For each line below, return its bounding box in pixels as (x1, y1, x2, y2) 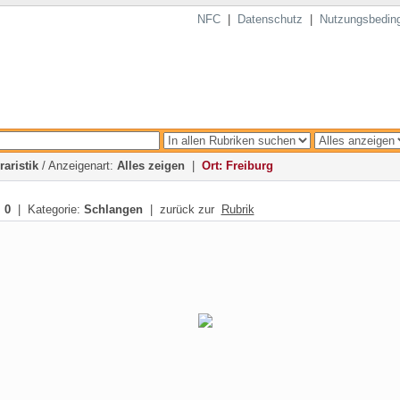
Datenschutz (237, 12, 303, 26)
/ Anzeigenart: (37, 159, 117, 172)
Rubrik (221, 203, 254, 216)
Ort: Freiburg (201, 159, 273, 172)
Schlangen (83, 203, 143, 216)
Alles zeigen (116, 159, 185, 172)
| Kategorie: (10, 203, 84, 216)
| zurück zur (142, 203, 221, 216)
